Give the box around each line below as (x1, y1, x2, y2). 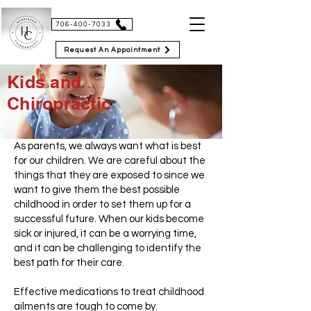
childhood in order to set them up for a (14, 199, 191, 210)
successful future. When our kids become (14, 214, 204, 224)
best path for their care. (14, 258, 124, 268)
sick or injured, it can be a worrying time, (14, 228, 196, 239)
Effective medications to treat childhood (14, 287, 204, 297)
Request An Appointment (64, 46, 160, 53)
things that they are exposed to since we (14, 170, 205, 180)
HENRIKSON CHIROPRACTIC (51, 7, 166, 18)
